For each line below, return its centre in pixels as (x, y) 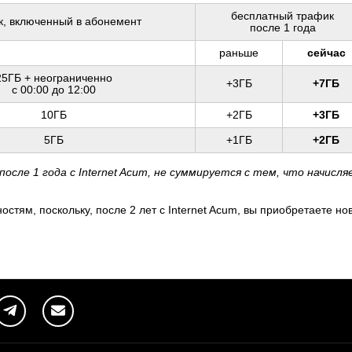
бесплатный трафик (282, 16)
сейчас (326, 53)
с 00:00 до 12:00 (53, 90)
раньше (239, 53)
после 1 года (282, 27)
